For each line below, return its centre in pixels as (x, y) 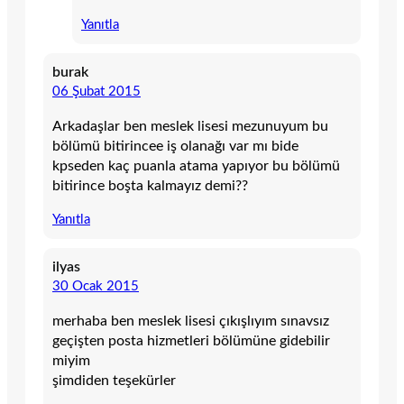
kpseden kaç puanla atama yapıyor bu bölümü (196, 166)
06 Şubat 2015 (96, 92)
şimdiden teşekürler (114, 381)
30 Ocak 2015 (96, 286)
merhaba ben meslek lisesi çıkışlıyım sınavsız (191, 321)
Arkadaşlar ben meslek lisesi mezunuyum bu (190, 126)
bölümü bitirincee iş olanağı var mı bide (175, 146)
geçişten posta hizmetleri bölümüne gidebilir (191, 341)
